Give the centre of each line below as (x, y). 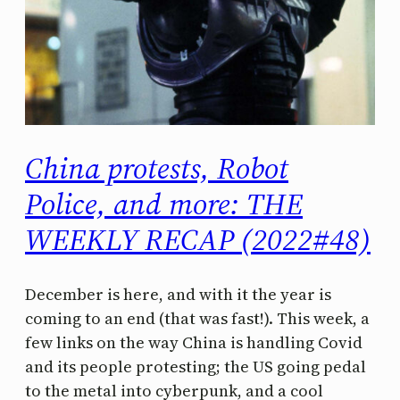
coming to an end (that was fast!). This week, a (197, 319)
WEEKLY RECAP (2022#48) (198, 240)
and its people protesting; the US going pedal (196, 367)
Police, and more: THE (164, 204)
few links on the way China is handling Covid (194, 343)
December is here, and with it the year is (178, 295)
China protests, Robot (157, 168)
